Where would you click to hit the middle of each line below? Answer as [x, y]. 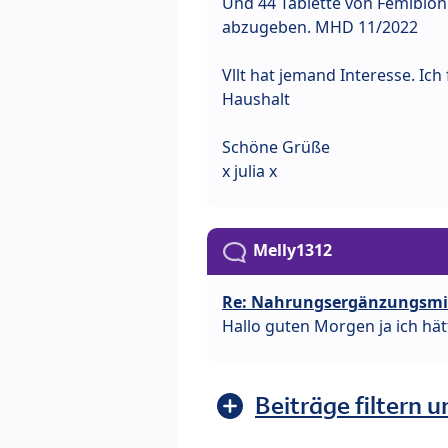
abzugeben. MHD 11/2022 [320, 27]
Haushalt [256, 99]
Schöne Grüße [276, 147]
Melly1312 [292, 250]
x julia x [249, 171]
